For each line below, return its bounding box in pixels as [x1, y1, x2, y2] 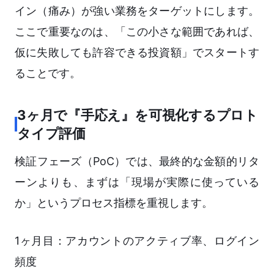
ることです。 [15, 67, 81, 80]
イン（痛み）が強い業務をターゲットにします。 [15, 4, 259, 18]
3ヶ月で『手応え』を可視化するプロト [17, 107, 259, 124]
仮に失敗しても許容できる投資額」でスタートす [15, 46, 259, 59]
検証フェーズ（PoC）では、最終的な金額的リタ [15, 155, 259, 168]
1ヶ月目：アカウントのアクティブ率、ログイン [15, 234, 259, 248]
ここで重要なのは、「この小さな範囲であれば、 [15, 25, 259, 39]
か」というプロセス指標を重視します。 [15, 196, 213, 210]
